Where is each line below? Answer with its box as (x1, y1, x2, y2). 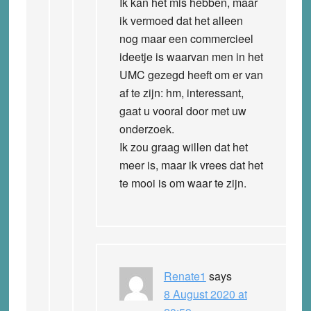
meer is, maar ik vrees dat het (119, 156, 263, 173)
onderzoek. (119, 120, 174, 137)
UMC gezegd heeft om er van (119, 66, 263, 83)
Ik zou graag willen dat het (119, 138, 248, 155)
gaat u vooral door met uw (119, 102, 246, 119)
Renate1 (163, 267, 206, 284)
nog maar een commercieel (119, 30, 253, 47)
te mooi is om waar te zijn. (119, 174, 246, 191)
